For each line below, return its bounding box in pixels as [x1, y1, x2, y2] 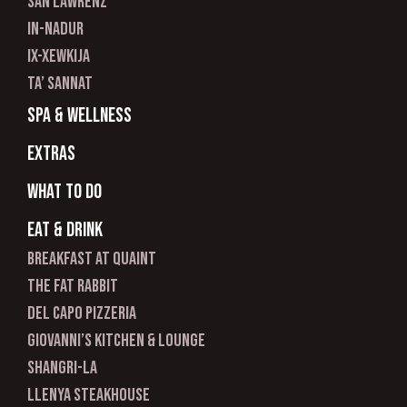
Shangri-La [27, 357, 97, 380]
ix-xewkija [27, 45, 90, 68]
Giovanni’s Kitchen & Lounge [27, 330, 205, 352]
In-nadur [27, 18, 84, 41]
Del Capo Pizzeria [27, 303, 136, 325]
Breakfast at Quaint [27, 248, 156, 271]
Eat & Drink [27, 218, 103, 243]
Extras [27, 142, 75, 167]
